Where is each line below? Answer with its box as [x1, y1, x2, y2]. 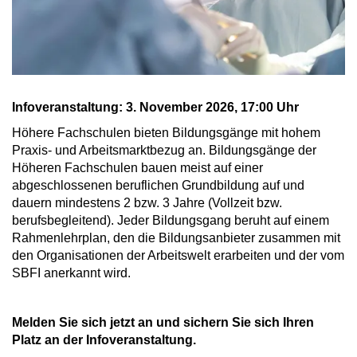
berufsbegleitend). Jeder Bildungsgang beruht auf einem [12, 213, 329, 227]
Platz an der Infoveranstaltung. [12, 332, 196, 347]
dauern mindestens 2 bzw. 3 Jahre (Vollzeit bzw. [12, 195, 282, 210]
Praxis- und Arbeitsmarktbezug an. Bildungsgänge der [12, 143, 316, 157]
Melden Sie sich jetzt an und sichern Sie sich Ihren [12, 315, 314, 329]
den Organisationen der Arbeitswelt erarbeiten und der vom [12, 248, 344, 262]
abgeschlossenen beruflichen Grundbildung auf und [12, 178, 304, 192]
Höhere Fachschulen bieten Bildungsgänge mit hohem [12, 125, 320, 139]
